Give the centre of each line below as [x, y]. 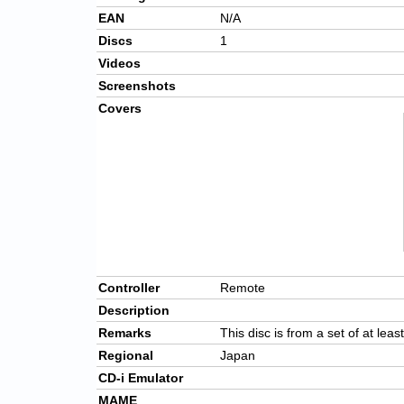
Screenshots [137, 86]
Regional [126, 356]
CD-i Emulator [141, 378]
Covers [120, 109]
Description [134, 311]
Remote [243, 288]
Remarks [125, 333]
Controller [129, 288]
